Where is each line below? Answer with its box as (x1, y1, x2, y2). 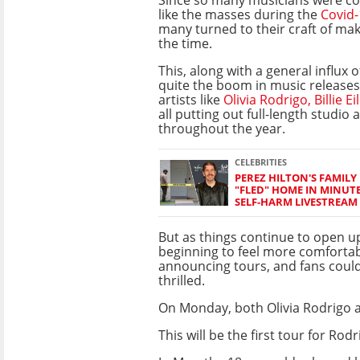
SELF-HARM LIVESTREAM (235, 194, 358, 209)
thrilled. (158, 271, 205, 289)
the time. (158, 34, 212, 52)
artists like (158, 90, 223, 108)
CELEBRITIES (235, 155, 287, 168)
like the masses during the (158, 5, 321, 23)
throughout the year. (158, 119, 285, 137)
